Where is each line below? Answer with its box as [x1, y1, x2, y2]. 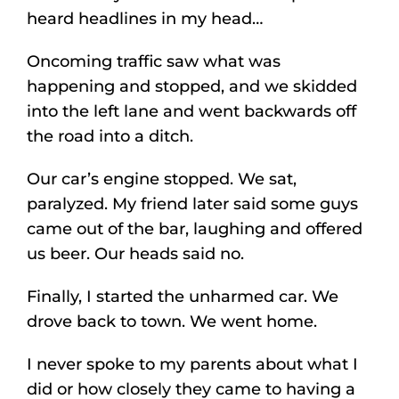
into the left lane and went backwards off [27, 101, 356, 121]
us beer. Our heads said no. [27, 243, 244, 264]
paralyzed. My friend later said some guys [27, 193, 358, 214]
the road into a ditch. [27, 126, 193, 146]
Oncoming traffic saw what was [27, 51, 281, 71]
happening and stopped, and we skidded [27, 76, 357, 96]
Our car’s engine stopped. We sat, [27, 168, 297, 189]
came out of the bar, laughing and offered [27, 218, 362, 239]
